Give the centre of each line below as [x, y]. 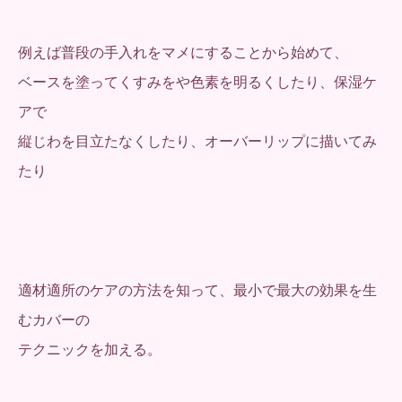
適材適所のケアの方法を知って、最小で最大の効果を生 [197, 290]
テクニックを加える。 [90, 349]
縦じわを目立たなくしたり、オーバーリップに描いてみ [197, 142]
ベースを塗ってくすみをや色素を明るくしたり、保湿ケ [197, 83]
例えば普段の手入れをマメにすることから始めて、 [183, 53]
